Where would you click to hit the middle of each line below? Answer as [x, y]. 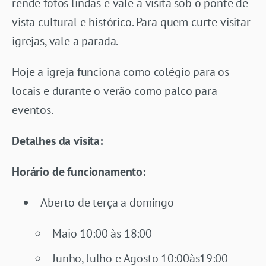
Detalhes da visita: [57, 140]
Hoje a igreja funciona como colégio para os [121, 72]
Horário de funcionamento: [79, 171]
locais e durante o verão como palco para [115, 91]
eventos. [33, 110]
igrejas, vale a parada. [65, 41]
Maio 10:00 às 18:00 [102, 233]
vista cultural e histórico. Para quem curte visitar [131, 22]
